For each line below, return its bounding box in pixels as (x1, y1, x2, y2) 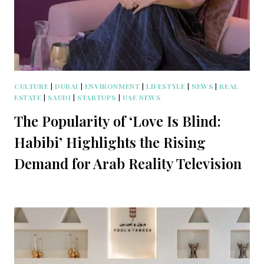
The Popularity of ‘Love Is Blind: (14, 111, 221, 130)
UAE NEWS (122, 93, 161, 103)
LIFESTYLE (146, 81, 186, 91)
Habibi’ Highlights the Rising (14, 132, 206, 151)
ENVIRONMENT (84, 81, 140, 91)
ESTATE (14, 93, 42, 103)
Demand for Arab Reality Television (14, 153, 242, 173)
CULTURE (14, 81, 49, 91)
